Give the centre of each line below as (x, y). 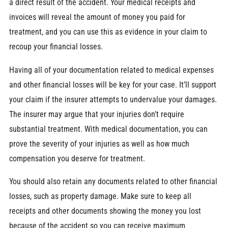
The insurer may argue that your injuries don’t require (96, 114)
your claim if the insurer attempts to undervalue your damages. (113, 99)
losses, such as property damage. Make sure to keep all (100, 196)
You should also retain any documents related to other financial (113, 182)
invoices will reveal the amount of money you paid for (97, 17)
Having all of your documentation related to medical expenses (111, 70)
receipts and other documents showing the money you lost (105, 211)
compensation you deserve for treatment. (77, 158)
